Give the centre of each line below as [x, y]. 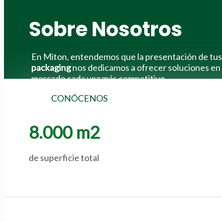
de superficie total [64, 157]
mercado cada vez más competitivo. [99, 78]
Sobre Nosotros [106, 29]
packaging [51, 67]
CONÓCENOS [79, 98]
